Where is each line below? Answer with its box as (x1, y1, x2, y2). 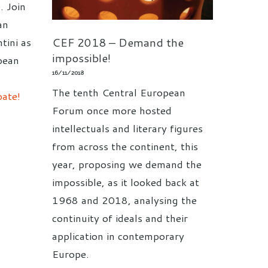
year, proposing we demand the (52, 156, 202, 171)
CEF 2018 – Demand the (52, 33, 184, 50)
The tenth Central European (52, 84, 185, 99)
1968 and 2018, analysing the (52, 192, 197, 207)
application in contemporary (52, 228, 184, 243)
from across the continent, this (52, 138, 198, 153)
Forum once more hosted (52, 102, 172, 117)
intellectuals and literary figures (52, 120, 203, 135)
